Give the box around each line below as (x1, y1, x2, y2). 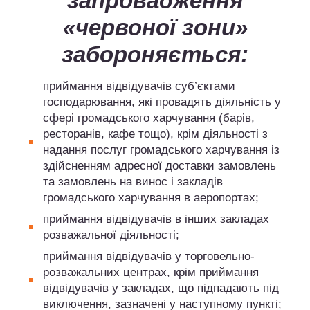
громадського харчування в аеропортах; (43, 190, 259, 204)
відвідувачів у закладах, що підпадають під (43, 281, 279, 295)
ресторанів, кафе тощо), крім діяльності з (43, 127, 268, 140)
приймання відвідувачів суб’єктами (43, 79, 235, 93)
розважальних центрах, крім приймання (43, 265, 259, 279)
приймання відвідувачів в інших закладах (43, 212, 269, 226)
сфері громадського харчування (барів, (43, 111, 255, 125)
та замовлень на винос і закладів (43, 174, 223, 188)
